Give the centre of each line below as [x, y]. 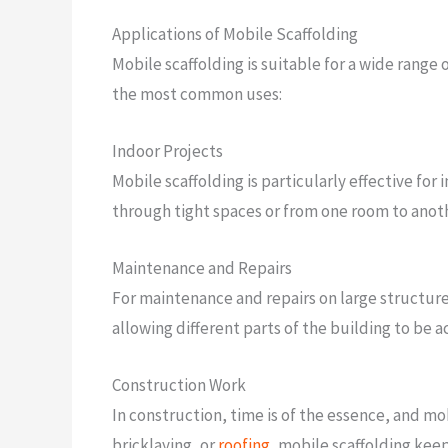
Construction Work [179, 385]
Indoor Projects [167, 150]
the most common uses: [197, 93]
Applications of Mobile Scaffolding [235, 33]
